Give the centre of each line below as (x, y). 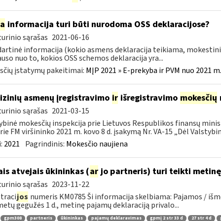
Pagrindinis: (45, 144)
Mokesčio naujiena (97, 144)
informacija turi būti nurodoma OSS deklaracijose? (107, 24)
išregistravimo (149, 98)
